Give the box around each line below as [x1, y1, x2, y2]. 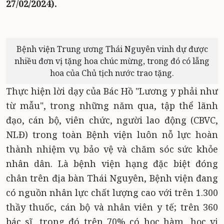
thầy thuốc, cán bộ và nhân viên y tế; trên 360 [6, 201, 218, 213]
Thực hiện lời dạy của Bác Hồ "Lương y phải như [6, 85, 218, 97]
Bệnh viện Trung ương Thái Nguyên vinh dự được [16, 43, 208, 54]
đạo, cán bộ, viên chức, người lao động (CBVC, [6, 114, 218, 126]
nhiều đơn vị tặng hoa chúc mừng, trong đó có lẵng [14, 55, 209, 66]
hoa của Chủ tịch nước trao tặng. [50, 67, 174, 78]
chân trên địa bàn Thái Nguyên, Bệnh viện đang [6, 172, 218, 184]
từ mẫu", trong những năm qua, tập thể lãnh [6, 99, 218, 111]
